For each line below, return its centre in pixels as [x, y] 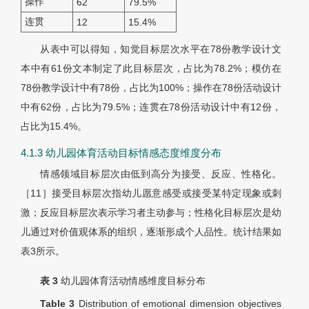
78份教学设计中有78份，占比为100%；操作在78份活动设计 [151, 88]
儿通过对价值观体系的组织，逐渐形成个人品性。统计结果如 [151, 232]
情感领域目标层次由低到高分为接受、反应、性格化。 [161, 174]
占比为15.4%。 [54, 127]
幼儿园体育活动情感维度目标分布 [133, 281]
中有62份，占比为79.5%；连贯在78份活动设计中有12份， [151, 107]
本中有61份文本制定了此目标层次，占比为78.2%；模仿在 [151, 69]
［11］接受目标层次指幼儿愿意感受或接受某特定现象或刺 [151, 193]
